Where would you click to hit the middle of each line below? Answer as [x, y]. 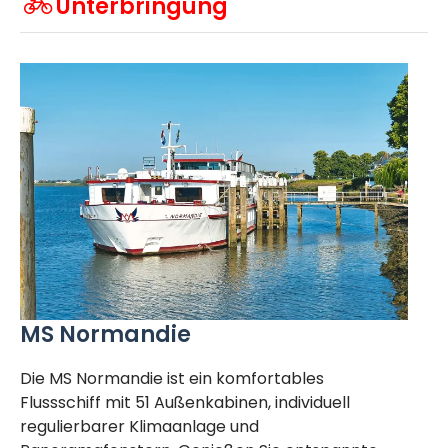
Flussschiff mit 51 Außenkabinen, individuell [185, 402]
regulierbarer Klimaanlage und [139, 426]
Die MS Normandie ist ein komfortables [172, 378]
